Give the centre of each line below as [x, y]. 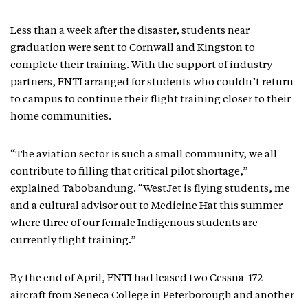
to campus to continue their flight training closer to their [151, 100]
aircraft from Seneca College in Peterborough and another [152, 296]
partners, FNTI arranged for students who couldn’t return [152, 83]
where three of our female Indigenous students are [134, 224]
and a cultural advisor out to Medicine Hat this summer [146, 207]
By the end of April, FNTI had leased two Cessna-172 [136, 279]
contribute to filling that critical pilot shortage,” [129, 172]
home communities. [61, 117]
